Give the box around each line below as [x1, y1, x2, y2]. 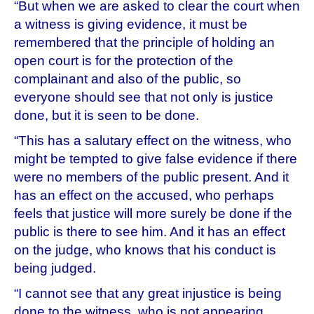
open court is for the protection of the [14, 53, 233, 68]
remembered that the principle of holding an [14, 34, 275, 50]
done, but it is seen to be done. [14, 107, 199, 123]
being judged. [14, 260, 96, 275]
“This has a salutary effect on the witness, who [14, 132, 292, 148]
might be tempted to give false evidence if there [14, 151, 297, 166]
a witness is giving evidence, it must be [14, 16, 247, 32]
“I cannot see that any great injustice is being [14, 285, 282, 301]
